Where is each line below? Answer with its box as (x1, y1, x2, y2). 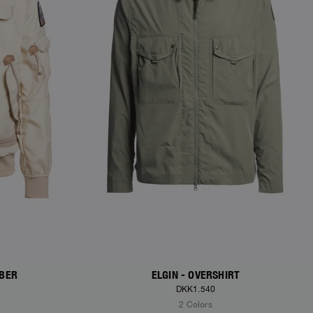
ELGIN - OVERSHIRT (151, 268, 240, 282)
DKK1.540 (175, 284, 216, 295)
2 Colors (179, 300, 212, 310)
